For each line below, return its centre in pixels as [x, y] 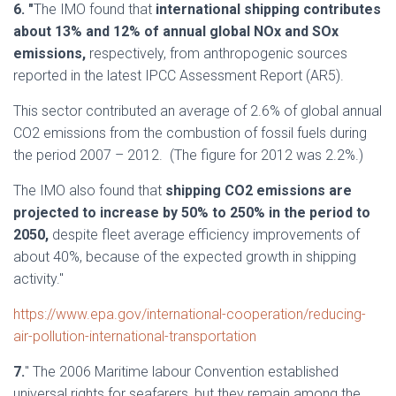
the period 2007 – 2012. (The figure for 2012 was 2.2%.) [188, 155]
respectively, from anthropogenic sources [217, 53]
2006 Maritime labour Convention [162, 372]
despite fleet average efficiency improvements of [206, 235]
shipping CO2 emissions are [259, 190]
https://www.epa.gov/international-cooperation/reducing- [190, 314]
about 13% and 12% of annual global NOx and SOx [176, 31]
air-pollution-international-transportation [135, 336]
